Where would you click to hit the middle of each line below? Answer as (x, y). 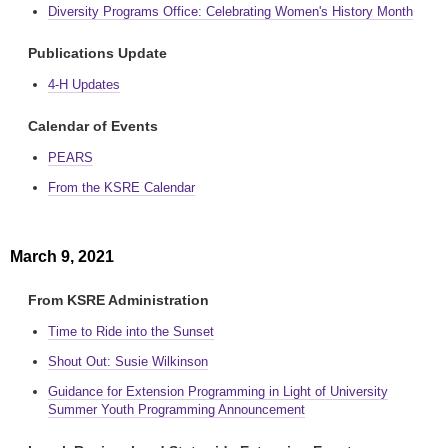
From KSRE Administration (118, 300)
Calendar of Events (93, 126)
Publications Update (97, 53)
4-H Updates (84, 84)
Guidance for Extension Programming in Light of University (218, 391)
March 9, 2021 (62, 256)
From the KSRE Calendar (121, 187)
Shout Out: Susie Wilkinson (128, 361)
